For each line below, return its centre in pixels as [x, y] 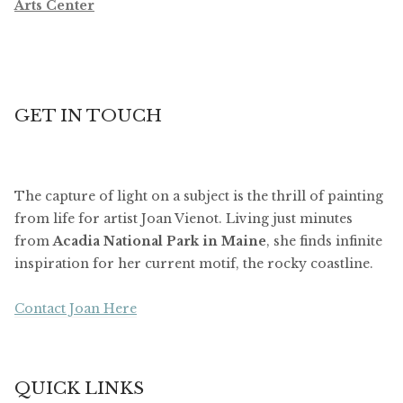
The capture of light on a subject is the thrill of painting [199, 196]
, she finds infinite [324, 241]
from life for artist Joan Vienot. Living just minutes [184, 218]
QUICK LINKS [79, 388]
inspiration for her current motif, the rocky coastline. [194, 263]
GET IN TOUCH [88, 116]
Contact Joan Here [76, 308]
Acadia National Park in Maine [160, 241]
